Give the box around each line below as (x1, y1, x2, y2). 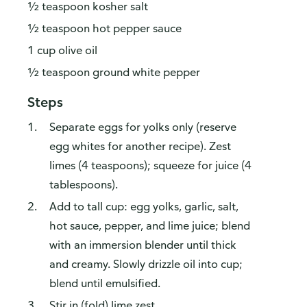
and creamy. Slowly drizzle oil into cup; (49, 257, 243, 271)
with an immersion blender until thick (49, 238, 236, 252)
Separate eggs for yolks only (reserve (49, 120, 236, 134)
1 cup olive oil (27, 43, 97, 58)
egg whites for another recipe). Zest (49, 139, 231, 153)
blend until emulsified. (49, 276, 160, 291)
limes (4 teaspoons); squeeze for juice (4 (49, 158, 251, 173)
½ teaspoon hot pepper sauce (27, 21, 182, 36)
